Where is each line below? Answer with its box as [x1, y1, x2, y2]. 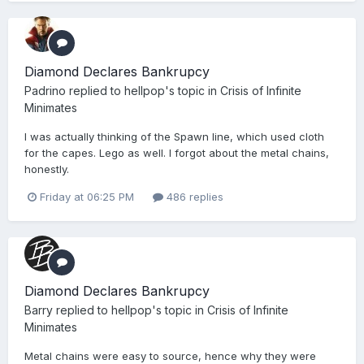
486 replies [163, 190, 223, 204]
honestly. [24, 162, 69, 176]
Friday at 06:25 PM [40, 190, 134, 204]
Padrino [24, 84, 66, 98]
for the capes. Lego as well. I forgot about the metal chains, [24, 146, 329, 160]
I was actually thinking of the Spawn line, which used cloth [24, 130, 324, 144]
